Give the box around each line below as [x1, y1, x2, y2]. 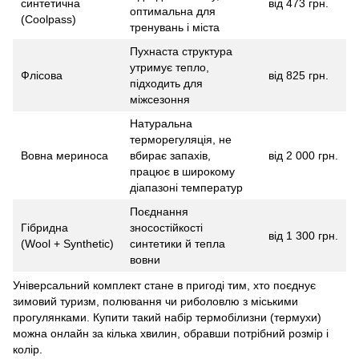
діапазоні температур [130, 181, 243, 195]
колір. [13, 343, 42, 357]
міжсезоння [130, 93, 190, 107]
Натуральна [130, 117, 192, 131]
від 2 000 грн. [268, 149, 338, 163]
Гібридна [21, 221, 68, 235]
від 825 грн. [268, 69, 329, 83]
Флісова [21, 69, 63, 83]
